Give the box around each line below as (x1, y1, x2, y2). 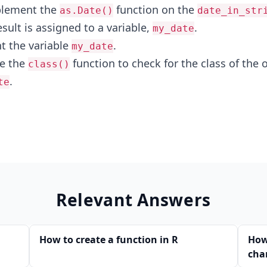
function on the (113, 2, 197, 17)
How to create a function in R (39, 233, 178, 246)
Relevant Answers (55, 188, 212, 211)
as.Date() (59, 5, 113, 16)
